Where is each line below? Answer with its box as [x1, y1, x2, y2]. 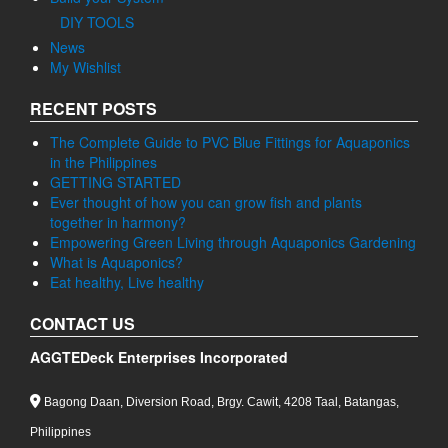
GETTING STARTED [50, 172, 181, 192]
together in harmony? [50, 212, 186, 232]
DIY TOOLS [60, 12, 134, 32]
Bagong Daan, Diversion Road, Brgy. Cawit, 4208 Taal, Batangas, [41, 395, 399, 409]
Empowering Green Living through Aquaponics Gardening [50, 232, 416, 252]
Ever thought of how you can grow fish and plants [50, 192, 362, 212]
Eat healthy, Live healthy [50, 272, 204, 292]
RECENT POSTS [30, 97, 157, 120]
